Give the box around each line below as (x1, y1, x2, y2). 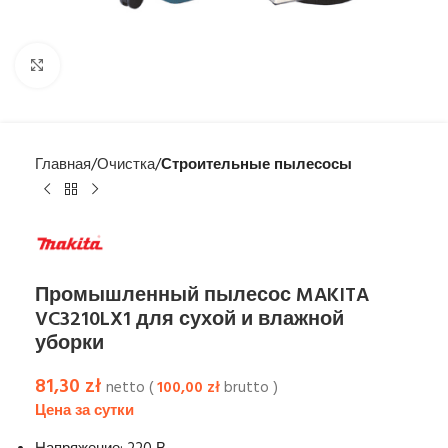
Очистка (97, 153, 155, 177)
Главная (35, 153, 91, 177)
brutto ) (220, 376, 278, 402)
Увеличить (59, 55, 136, 77)
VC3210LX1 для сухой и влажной (35, 304, 344, 337)
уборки (35, 328, 104, 361)
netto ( (106, 376, 157, 402)
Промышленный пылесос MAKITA (35, 280, 369, 313)
